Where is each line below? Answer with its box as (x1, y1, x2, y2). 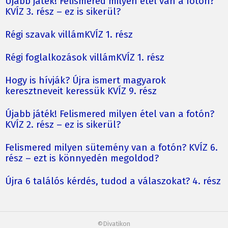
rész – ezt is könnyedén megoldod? (5, 152, 159, 164)
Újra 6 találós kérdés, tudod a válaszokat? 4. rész (5, 175, 221, 187)
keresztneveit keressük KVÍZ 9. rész (5, 85, 157, 97)
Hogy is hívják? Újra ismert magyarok (5, 74, 166, 86)
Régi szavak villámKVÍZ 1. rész (5, 28, 133, 40)
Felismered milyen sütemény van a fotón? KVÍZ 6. (5, 141, 218, 153)
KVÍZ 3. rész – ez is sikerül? (5, 6, 121, 17)
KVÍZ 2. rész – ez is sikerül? (5, 119, 121, 130)
